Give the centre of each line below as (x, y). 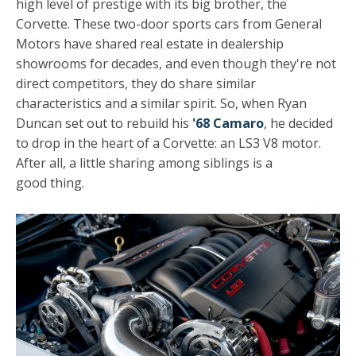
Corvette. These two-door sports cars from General (169, 24)
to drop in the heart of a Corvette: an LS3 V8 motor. (168, 143)
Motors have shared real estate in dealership (150, 44)
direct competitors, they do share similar (136, 84)
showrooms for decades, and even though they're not (176, 64)
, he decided (298, 124)
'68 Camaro (228, 124)
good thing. (50, 183)
